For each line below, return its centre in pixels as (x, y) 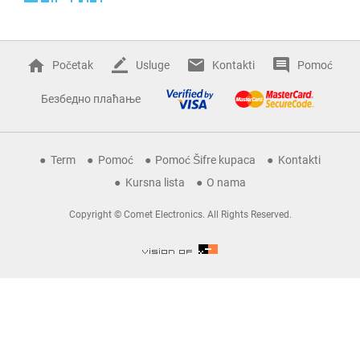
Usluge (152, 65)
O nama (227, 182)
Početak (72, 65)
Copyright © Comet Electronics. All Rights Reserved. (180, 215)
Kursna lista (155, 182)
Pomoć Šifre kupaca (206, 160)
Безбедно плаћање (90, 99)
